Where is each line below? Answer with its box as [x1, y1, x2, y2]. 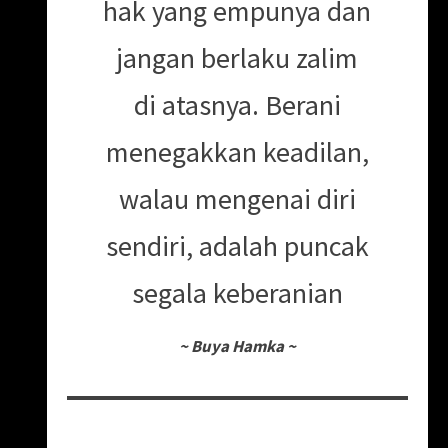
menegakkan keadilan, [105, 133, 369, 170]
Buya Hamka [190, 334, 284, 357]
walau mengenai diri [118, 180, 356, 217]
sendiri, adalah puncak [105, 227, 369, 264]
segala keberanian [131, 274, 343, 311]
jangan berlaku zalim [116, 39, 359, 76]
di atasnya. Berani [133, 86, 341, 123]
